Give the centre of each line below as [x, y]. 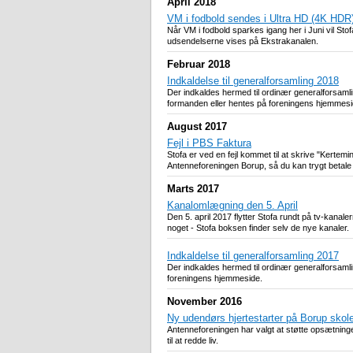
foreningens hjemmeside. [215, 279]
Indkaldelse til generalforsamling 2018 [253, 81]
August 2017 [197, 127]
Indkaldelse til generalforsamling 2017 [253, 256]
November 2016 [204, 302]
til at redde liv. [193, 341]
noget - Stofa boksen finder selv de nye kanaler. [258, 228]
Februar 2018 [199, 65]
